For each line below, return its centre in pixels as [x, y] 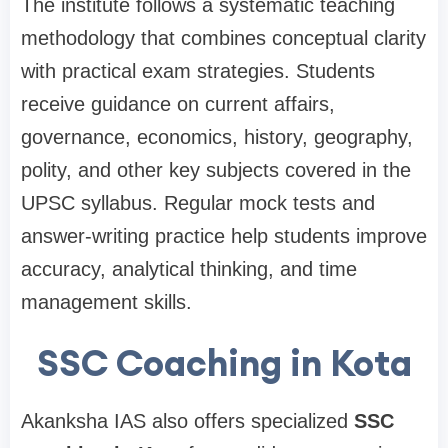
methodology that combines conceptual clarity [223, 38]
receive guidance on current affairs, [178, 104]
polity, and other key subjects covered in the [216, 170]
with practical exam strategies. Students [198, 71]
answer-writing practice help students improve [224, 236]
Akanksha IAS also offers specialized [187, 421]
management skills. [106, 302]
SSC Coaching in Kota [224, 363]
